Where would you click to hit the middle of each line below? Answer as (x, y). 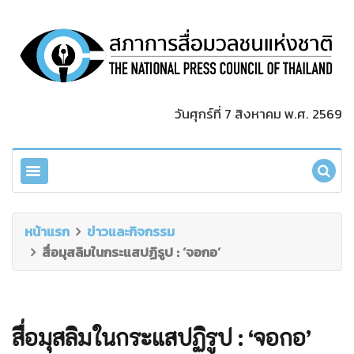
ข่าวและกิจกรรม (131, 231)
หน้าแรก (47, 231)
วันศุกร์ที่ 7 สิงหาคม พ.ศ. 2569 (258, 113)
